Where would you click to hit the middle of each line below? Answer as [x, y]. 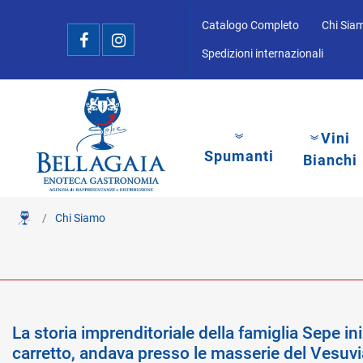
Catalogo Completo [250, 25]
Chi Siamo [80, 218]
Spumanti [239, 156]
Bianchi [330, 160]
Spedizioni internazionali [263, 53]
